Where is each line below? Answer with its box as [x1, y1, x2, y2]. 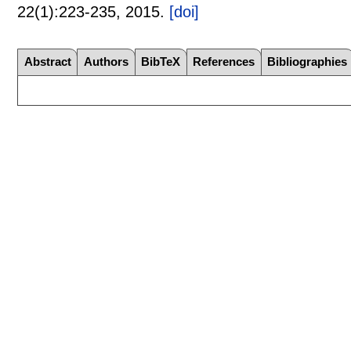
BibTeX [141, 55, 181, 69]
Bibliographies [267, 55, 348, 69]
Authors [84, 55, 129, 69]
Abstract [24, 55, 71, 69]
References [193, 55, 255, 69]
